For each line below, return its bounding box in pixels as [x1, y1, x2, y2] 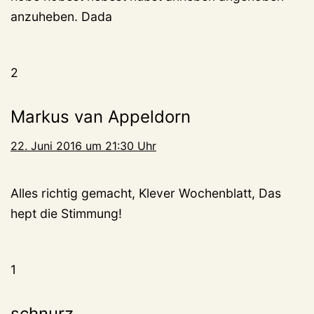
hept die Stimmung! [11, 205, 122, 221]
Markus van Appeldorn [11, 106, 191, 127]
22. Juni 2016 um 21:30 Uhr [11, 138, 156, 153]
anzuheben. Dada [11, 8, 112, 24]
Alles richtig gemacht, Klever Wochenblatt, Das [11, 185, 281, 200]
